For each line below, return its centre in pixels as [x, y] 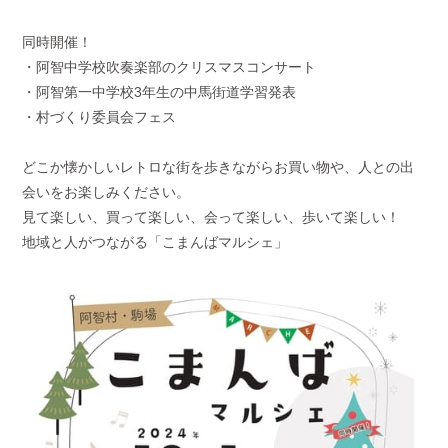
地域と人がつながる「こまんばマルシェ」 [155, 242]
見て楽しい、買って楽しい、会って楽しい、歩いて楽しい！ [211, 217]
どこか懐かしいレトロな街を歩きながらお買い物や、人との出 [218, 167]
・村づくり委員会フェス [99, 117]
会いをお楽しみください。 [106, 192]
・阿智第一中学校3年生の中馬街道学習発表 [159, 92]
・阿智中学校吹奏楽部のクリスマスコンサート [169, 67]
